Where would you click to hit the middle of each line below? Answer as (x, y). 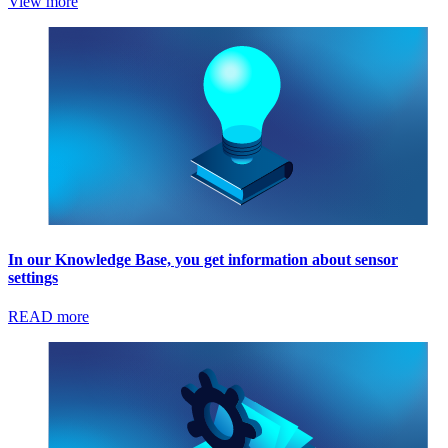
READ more (48, 316)
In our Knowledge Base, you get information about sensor (203, 259)
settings (33, 277)
